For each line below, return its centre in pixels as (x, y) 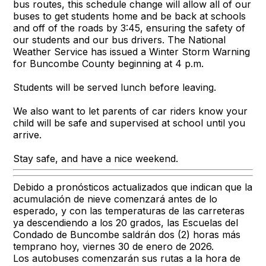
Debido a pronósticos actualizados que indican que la (133, 187)
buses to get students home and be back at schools (130, 16)
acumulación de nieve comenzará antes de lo (115, 199)
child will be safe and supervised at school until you (129, 123)
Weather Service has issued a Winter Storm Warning (132, 51)
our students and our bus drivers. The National (120, 39)
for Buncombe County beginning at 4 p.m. (109, 63)
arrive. (28, 134)
